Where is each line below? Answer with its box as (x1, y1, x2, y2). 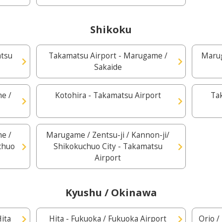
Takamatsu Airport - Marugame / (48, 51, 167, 61)
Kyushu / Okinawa (65, 186, 157, 199)
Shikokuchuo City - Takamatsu (53, 141, 163, 152)
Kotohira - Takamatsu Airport (55, 90, 161, 101)
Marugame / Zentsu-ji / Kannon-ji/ (46, 130, 170, 140)
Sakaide (94, 62, 122, 72)
